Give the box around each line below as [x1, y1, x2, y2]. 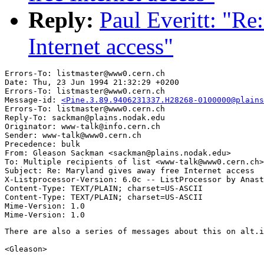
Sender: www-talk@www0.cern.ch [5, 131, 141, 140]
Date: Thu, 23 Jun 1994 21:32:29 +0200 [5, 78, 179, 87]
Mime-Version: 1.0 [5, 202, 85, 211]
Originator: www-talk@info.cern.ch [5, 122, 160, 131]
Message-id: [5, 95, 61, 105]
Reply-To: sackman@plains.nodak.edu [5, 113, 165, 123]
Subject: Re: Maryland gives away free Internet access [5, 166, 255, 176]
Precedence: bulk [5, 140, 80, 149]
